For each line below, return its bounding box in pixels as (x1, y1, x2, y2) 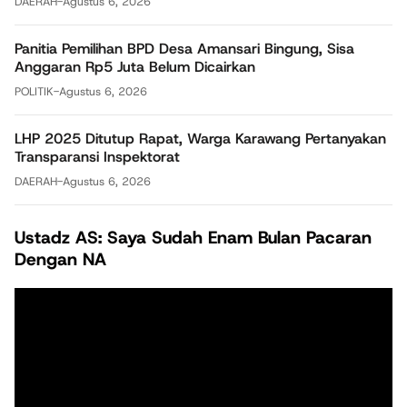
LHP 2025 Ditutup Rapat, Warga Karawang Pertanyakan (15, 128, 386, 148)
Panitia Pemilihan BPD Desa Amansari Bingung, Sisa (15, 38, 354, 58)
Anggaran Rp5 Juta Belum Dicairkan (15, 56, 255, 76)
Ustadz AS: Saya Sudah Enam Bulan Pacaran (15, 225, 372, 249)
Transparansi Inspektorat (15, 146, 180, 166)
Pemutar (14, 287, 69, 307)
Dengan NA (15, 247, 106, 271)
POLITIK (15, 83, 54, 99)
